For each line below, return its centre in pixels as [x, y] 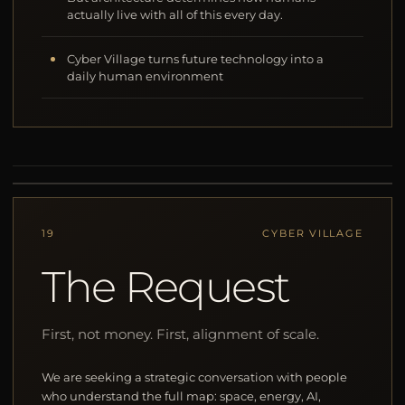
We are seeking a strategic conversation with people [195, 377]
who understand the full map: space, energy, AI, [182, 396]
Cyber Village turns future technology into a [196, 60]
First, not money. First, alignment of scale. [181, 334]
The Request [166, 286]
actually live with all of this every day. [175, 15]
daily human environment [146, 77]
